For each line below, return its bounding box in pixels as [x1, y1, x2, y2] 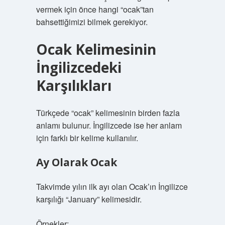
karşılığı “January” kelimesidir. [36, 193, 142, 205]
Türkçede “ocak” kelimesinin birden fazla [36, 107, 180, 119]
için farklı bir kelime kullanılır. [36, 132, 138, 144]
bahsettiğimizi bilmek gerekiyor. [36, 16, 148, 28]
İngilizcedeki [36, 58, 122, 77]
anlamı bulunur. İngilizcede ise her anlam [36, 120, 182, 131]
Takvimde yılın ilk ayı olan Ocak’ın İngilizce [36, 181, 188, 192]
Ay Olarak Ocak [36, 155, 117, 169]
